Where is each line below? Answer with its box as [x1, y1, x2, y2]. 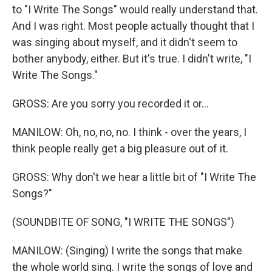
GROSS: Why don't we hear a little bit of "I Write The [12, 171, 256, 183]
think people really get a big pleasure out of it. [12, 142, 228, 155]
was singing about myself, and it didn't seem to [12, 36, 237, 49]
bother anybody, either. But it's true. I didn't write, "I [12, 52, 251, 65]
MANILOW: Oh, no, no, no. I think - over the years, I [12, 126, 246, 138]
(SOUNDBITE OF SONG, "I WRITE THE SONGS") [12, 216, 234, 228]
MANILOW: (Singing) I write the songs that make [12, 244, 242, 257]
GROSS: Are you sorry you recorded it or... [12, 97, 209, 110]
